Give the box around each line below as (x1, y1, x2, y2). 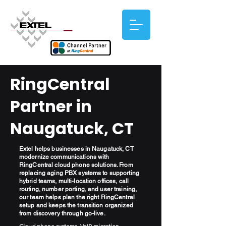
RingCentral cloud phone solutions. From (19, 161, 133, 168)
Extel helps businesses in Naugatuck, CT (19, 145, 134, 152)
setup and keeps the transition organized (19, 202, 133, 209)
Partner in (10, 95, 92, 118)
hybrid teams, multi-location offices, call (19, 178, 129, 185)
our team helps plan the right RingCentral (19, 194, 135, 201)
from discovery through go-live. (19, 210, 105, 217)
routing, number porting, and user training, (19, 186, 137, 193)
